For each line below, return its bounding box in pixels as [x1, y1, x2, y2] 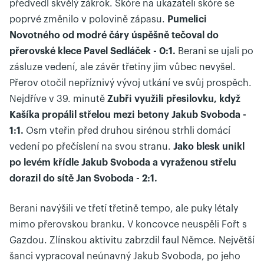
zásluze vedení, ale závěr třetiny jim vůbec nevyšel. [9, 62, 236, 72]
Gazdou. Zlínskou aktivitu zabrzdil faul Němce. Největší [9, 236, 255, 245]
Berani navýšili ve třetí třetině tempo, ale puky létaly [9, 204, 238, 213]
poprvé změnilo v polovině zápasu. [9, 15, 167, 24]
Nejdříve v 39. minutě [9, 94, 107, 104]
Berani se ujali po [176, 47, 253, 56]
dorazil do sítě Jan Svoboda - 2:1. [9, 174, 157, 183]
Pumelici [167, 15, 207, 24]
